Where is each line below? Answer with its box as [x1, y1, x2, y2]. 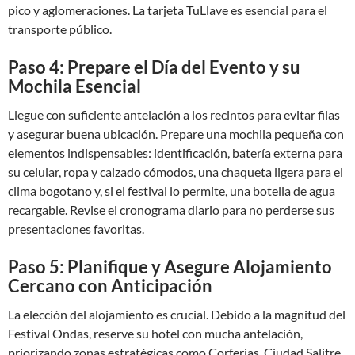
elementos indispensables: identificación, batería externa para [8, 145, 342, 160]
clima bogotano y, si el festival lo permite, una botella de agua [8, 183, 335, 198]
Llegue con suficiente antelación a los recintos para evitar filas [8, 107, 340, 122]
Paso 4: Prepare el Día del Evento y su [8, 56, 300, 78]
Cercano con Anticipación [8, 275, 212, 296]
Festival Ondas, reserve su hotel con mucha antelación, [8, 326, 303, 341]
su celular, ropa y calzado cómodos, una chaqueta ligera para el [8, 164, 343, 179]
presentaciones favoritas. [8, 221, 144, 236]
